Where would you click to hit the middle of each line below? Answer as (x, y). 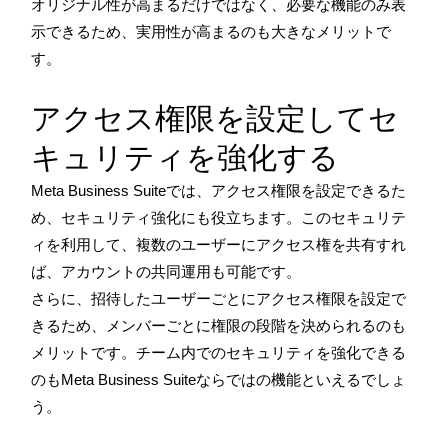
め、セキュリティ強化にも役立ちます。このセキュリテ (218, 217)
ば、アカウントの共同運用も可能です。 (166, 271)
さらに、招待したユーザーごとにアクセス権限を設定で (218, 298)
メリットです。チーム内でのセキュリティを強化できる (218, 352)
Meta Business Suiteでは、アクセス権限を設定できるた (218, 190)
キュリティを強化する (185, 156)
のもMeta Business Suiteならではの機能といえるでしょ (218, 379)
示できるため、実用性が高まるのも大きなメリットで (211, 31)
